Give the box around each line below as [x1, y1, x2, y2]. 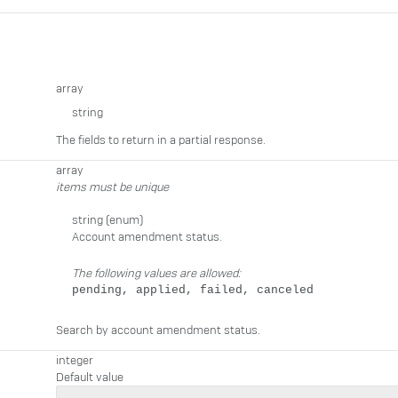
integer [56, 353, 93, 368]
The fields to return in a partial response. [56, 132, 266, 147]
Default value [56, 370, 123, 385]
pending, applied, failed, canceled [72, 283, 314, 297]
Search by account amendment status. [56, 322, 260, 338]
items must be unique [56, 179, 169, 195]
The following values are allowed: [72, 266, 241, 281]
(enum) [103, 212, 144, 227]
